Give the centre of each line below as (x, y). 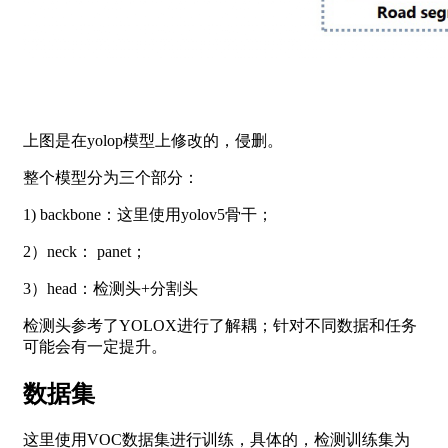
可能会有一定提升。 (95, 346)
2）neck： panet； (85, 251)
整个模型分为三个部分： (111, 177)
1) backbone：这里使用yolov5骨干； (148, 214)
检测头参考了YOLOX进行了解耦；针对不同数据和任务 (220, 325)
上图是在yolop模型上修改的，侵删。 (153, 140)
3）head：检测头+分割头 (110, 288)
